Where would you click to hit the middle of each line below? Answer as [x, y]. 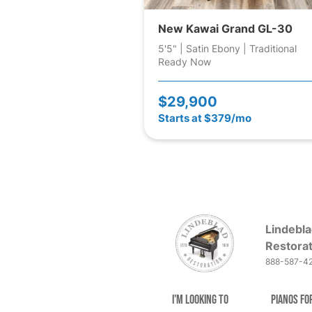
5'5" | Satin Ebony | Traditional [227, 48]
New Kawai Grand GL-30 [225, 28]
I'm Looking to [200, 300]
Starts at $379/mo [205, 117]
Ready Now [185, 61]
